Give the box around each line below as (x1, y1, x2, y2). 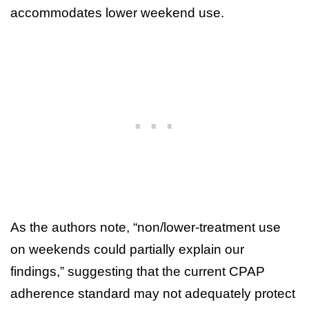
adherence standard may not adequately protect (10, 286, 295, 301)
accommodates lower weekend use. (10, 5, 224, 20)
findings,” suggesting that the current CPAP (10, 263, 265, 279)
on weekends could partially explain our (10, 241, 244, 257)
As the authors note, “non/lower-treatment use (10, 219, 281, 235)
